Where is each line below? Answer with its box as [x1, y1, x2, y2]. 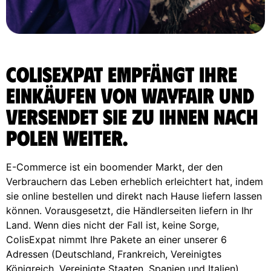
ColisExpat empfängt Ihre [6, 60, 237, 87]
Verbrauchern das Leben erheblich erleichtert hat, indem [6, 175, 263, 188]
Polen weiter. [6, 123, 128, 150]
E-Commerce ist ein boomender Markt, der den [6, 160, 223, 173]
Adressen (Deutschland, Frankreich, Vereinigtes [6, 247, 221, 260]
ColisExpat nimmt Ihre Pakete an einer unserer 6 [6, 233, 227, 246]
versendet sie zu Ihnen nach [6, 102, 258, 129]
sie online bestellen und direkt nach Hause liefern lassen [6, 189, 262, 202]
